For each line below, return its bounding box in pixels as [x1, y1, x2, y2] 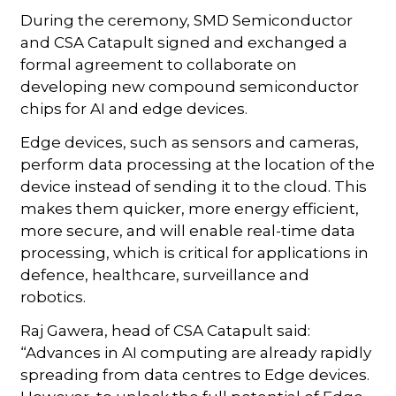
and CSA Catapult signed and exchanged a [20, 33, 348, 51]
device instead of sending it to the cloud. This [20, 177, 368, 195]
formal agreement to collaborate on [20, 55, 298, 73]
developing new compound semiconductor [20, 77, 360, 95]
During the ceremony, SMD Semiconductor [20, 11, 354, 29]
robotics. [20, 287, 87, 306]
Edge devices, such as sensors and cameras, [20, 133, 360, 151]
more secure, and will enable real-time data [20, 221, 356, 240]
